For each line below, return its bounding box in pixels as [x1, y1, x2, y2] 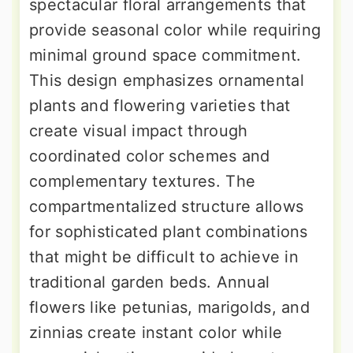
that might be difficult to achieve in [29, 247, 299, 267]
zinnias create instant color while [29, 323, 283, 343]
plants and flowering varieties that [29, 96, 291, 116]
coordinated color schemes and [29, 147, 270, 166]
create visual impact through [29, 121, 248, 141]
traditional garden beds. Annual [29, 273, 270, 292]
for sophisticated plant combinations [29, 222, 308, 242]
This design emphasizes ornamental [29, 71, 304, 91]
